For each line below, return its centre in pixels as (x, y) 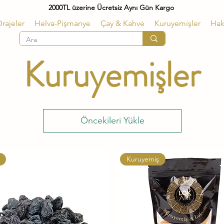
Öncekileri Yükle (112, 121)
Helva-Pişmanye (62, 23)
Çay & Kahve (122, 23)
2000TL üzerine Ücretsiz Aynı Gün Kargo (111, 7)
